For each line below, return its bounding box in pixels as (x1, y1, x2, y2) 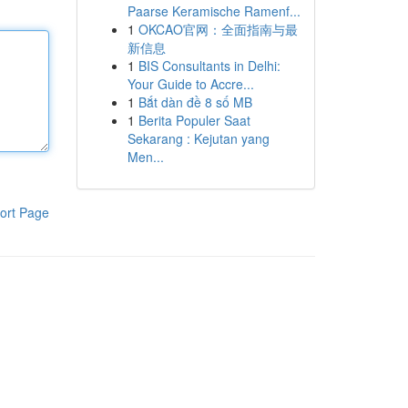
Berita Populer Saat (138, 111, 250, 129)
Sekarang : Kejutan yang (127, 129, 270, 148)
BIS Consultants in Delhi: (138, 56, 280, 75)
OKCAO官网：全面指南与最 (138, 20, 298, 38)
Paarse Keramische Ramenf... (127, 2, 301, 20)
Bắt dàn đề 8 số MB (138, 93, 252, 111)
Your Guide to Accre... (127, 75, 254, 93)
